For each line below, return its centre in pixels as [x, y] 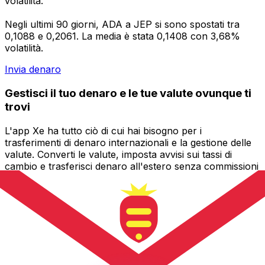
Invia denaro [33, 70]
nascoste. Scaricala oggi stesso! [76, 178]
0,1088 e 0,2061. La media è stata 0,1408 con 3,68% [122, 36]
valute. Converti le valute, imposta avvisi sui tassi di [118, 154]
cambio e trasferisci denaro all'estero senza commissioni [132, 166]
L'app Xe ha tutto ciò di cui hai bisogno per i [103, 130]
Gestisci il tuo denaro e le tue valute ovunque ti [128, 93]
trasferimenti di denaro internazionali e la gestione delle [128, 142]
